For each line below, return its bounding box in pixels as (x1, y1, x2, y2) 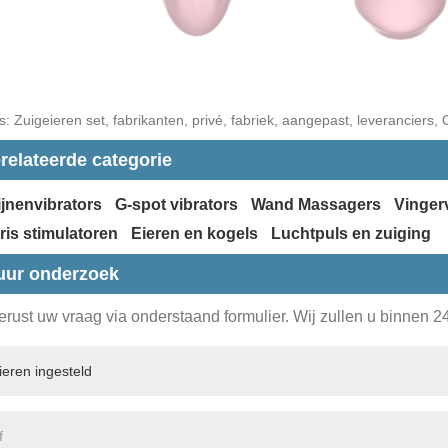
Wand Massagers (251, 196, 381, 214)
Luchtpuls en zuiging (271, 224, 431, 242)
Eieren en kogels (131, 224, 259, 242)
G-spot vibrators (115, 196, 239, 214)
